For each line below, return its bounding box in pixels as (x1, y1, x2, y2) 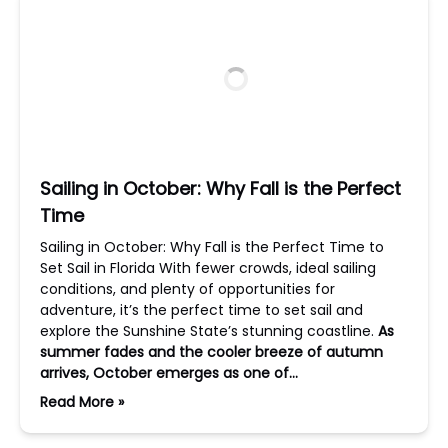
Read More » (40, 392, 124, 412)
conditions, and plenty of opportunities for (40, 279, 335, 299)
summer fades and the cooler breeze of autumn (40, 342, 383, 362)
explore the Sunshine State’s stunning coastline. (40, 321, 378, 341)
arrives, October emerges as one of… (40, 363, 298, 383)
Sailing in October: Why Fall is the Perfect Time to (40, 237, 384, 257)
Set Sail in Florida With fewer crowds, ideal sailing (40, 258, 376, 278)
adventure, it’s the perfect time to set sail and (40, 300, 363, 320)
